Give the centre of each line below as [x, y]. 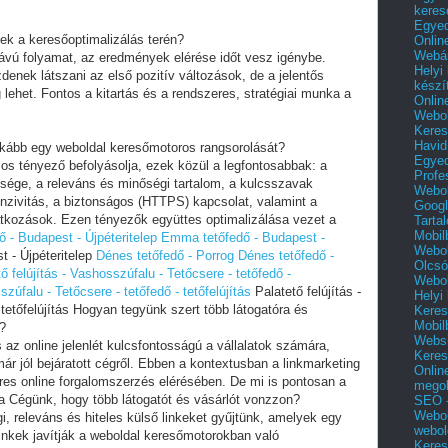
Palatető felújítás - [306, 291]
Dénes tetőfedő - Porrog [165, 255]
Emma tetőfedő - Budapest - [243, 237]
